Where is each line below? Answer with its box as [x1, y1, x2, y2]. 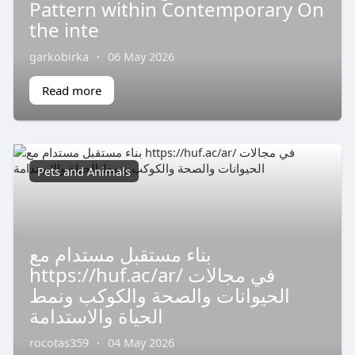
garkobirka [29, 48, 89, 64]
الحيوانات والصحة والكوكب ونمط [29, 282, 290, 309]
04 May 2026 [107, 334, 174, 351]
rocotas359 [29, 334, 89, 351]
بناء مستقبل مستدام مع [29, 241, 212, 268]
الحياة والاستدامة [29, 303, 163, 330]
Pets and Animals [36, 162, 131, 179]
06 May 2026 [107, 48, 174, 64]
